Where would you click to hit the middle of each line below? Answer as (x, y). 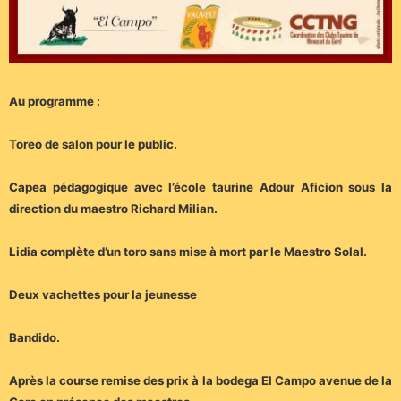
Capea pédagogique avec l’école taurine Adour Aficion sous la (200, 188)
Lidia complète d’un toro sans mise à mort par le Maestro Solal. (188, 252)
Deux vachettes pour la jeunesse (104, 295)
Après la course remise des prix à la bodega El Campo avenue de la (200, 381)
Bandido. (34, 338)
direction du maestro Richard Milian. (115, 209)
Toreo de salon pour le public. (93, 145)
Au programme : (55, 102)
